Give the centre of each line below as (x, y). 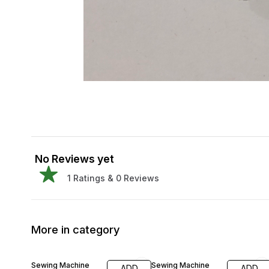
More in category (76, 229)
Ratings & (92, 178)
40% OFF (49, 248)
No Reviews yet (74, 159)
